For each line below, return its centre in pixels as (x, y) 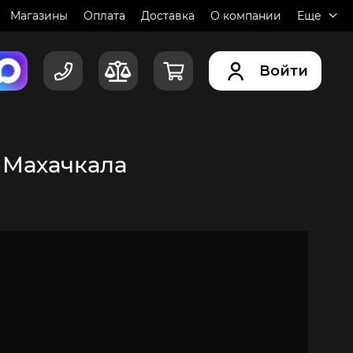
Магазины (39, 16)
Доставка (168, 16)
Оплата (104, 16)
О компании (246, 16)
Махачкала (65, 165)
